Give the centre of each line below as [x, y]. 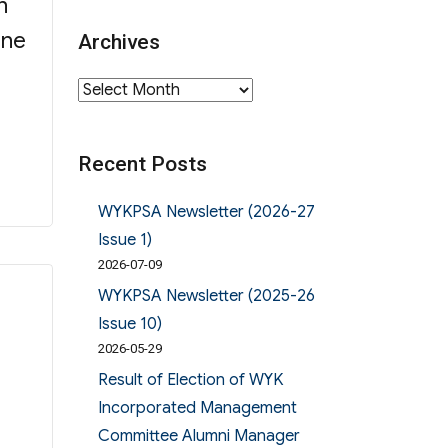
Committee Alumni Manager [198, 435]
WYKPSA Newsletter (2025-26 [206, 295]
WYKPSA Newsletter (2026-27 [206, 211]
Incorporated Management [197, 407]
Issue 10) [129, 323]
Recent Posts [142, 163]
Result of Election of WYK [190, 379]
